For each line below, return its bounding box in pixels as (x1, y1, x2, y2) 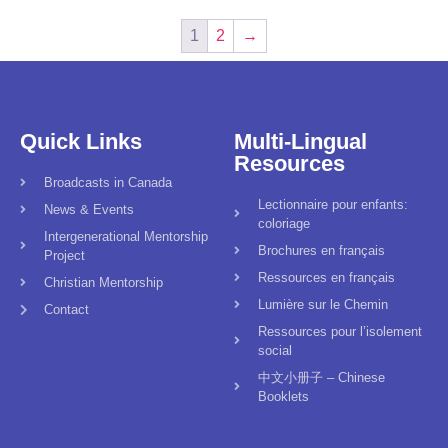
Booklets (258, 389, 309, 405)
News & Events (44, 202, 134, 218)
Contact (44, 302, 89, 318)
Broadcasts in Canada (44, 175, 172, 191)
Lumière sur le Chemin (258, 297, 388, 313)
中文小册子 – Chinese (258, 370, 385, 386)
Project (44, 248, 85, 264)
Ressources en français (258, 270, 395, 286)
